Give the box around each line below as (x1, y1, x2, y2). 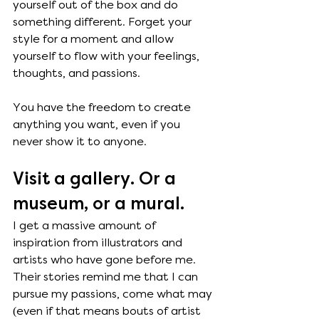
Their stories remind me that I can (13, 271, 201, 283)
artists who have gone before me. (13, 254, 199, 266)
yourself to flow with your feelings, (13, 51, 202, 62)
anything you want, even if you (13, 119, 183, 130)
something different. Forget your (13, 16, 194, 28)
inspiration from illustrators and (13, 237, 185, 249)
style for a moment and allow (13, 33, 177, 45)
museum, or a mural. (13, 196, 189, 213)
